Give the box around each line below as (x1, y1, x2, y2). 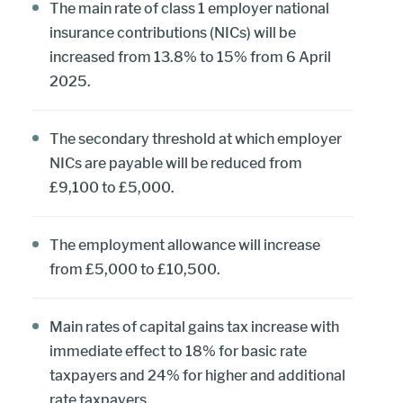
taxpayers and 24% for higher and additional (49, 366, 345, 384)
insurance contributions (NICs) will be (49, 23, 296, 41)
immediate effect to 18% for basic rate (49, 342, 307, 360)
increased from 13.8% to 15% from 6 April (49, 48, 331, 66)
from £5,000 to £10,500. (49, 260, 220, 278)
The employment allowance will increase (49, 236, 320, 254)
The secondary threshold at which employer (49, 130, 342, 148)
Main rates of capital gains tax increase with (49, 318, 339, 336)
